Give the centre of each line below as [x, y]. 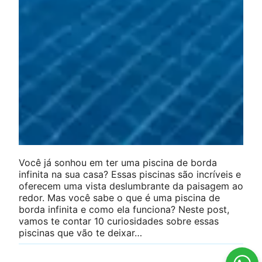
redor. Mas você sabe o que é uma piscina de [119, 197]
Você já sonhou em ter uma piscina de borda [118, 162]
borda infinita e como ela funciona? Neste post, [124, 209]
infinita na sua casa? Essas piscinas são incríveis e [130, 174]
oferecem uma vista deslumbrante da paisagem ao [131, 186]
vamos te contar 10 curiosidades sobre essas [119, 221]
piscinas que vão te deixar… [80, 232]
